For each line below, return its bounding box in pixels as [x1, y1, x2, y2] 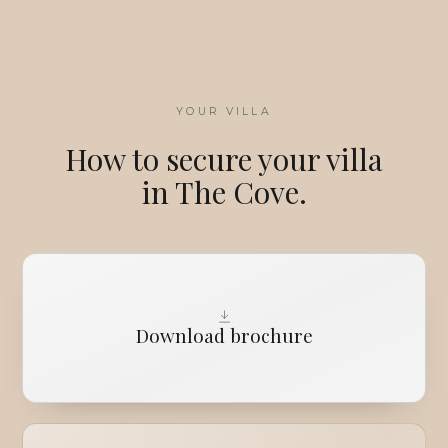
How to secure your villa [65, 139, 383, 180]
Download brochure [135, 322, 313, 349]
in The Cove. [141, 172, 307, 213]
